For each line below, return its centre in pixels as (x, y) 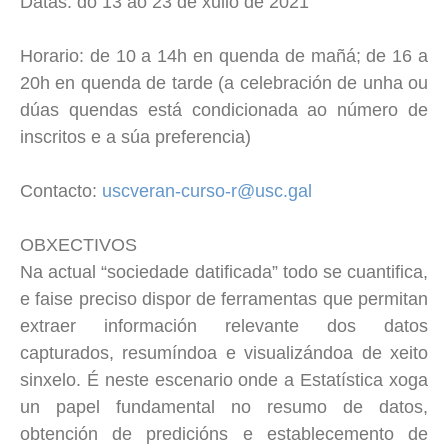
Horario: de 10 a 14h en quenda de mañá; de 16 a (224, 55)
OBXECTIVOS (78, 244)
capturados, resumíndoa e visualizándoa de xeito (224, 352)
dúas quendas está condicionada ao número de (224, 109)
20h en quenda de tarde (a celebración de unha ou (224, 82)
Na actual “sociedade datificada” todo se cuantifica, (224, 271)
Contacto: (61, 190)
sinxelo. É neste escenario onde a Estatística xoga (224, 379)
